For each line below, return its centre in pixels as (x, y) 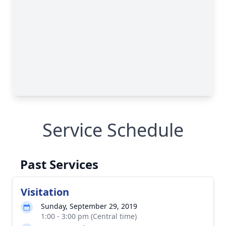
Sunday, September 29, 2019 (89, 206)
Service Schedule (113, 130)
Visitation (45, 192)
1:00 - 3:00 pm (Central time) (89, 216)
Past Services (59, 164)
